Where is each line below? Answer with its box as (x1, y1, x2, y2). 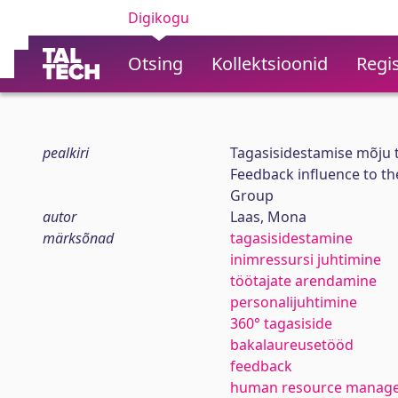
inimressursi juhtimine (229, 250, 381, 269)
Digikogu (128, 8, 189, 28)
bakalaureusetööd (229, 335, 354, 354)
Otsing (128, 52, 183, 76)
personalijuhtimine (229, 292, 357, 312)
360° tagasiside (229, 314, 332, 333)
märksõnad (43, 228, 114, 248)
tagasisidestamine (229, 228, 353, 248)
